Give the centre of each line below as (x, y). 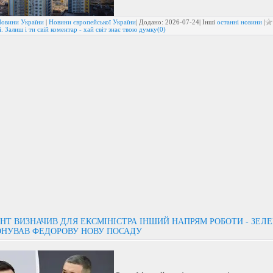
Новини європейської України (92, 22)
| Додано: (151, 22)
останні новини (239, 22)
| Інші (208, 22)
